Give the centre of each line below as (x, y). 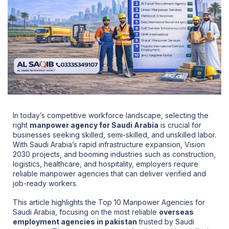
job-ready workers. (45, 183)
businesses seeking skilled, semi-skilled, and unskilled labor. (114, 134)
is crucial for (180, 125)
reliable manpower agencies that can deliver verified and (109, 173)
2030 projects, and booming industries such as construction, (114, 154)
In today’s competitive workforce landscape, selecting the (111, 115)
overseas (176, 212)
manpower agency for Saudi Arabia (94, 125)
